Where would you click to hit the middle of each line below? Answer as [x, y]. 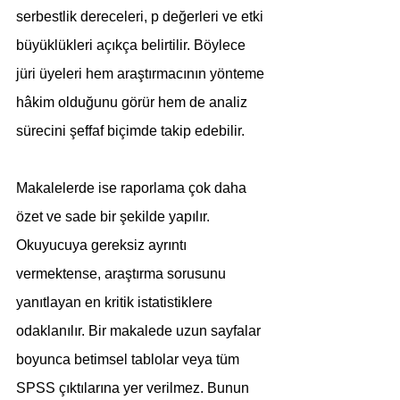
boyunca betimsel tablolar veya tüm [129, 359]
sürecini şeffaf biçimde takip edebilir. [130, 131]
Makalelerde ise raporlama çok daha [133, 188]
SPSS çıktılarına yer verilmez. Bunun [134, 388]
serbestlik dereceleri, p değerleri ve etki [142, 17]
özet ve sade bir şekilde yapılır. [115, 217]
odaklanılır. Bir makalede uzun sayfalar [140, 331]
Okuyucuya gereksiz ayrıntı [103, 245]
